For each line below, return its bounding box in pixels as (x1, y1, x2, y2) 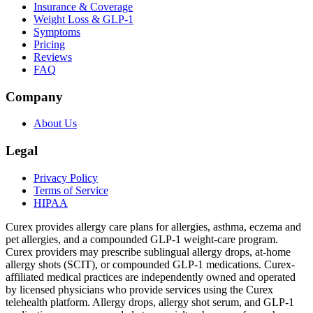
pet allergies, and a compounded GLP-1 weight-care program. (6, 233, 278, 245)
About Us (34, 117, 77, 130)
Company (6, 89, 63, 104)
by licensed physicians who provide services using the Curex (6, 283, 273, 296)
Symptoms (34, 25, 80, 38)
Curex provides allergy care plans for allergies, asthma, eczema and (6, 220, 301, 233)
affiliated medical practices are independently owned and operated (6, 270, 296, 283)
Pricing (34, 38, 65, 50)
